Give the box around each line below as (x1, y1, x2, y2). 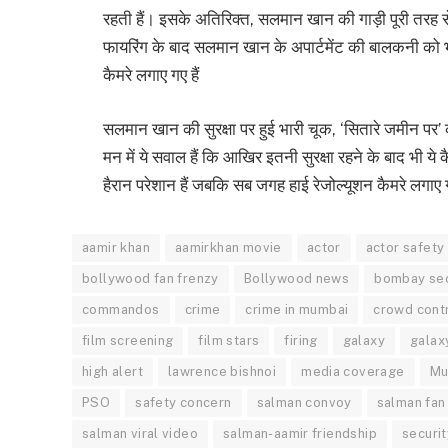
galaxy (342, 332, 386, 348)
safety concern (135, 394, 232, 410)
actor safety (365, 239, 445, 255)
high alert (82, 363, 143, 379)
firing (284, 332, 318, 348)
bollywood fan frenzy (82, 270, 219, 286)
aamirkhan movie (174, 239, 282, 255)
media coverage (301, 363, 405, 379)
